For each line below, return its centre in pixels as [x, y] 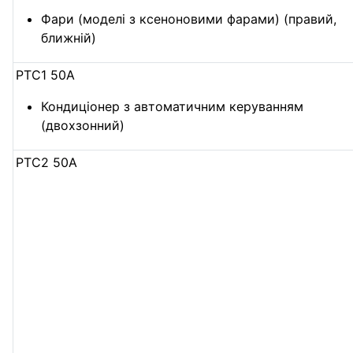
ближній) [69, 37]
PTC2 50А [47, 162]
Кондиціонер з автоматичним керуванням [173, 106]
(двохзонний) [83, 125]
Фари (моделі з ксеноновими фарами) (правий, [189, 19]
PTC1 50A [46, 74]
